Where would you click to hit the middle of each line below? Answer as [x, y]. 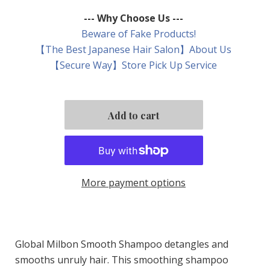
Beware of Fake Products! [133, 34]
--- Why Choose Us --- [133, 18]
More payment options [133, 183]
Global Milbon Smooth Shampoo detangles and [122, 244]
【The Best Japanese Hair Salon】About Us [133, 50]
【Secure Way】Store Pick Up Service [133, 65]
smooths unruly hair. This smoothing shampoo [122, 259]
